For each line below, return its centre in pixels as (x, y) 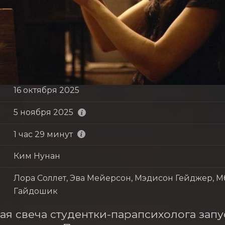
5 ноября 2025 (43, 113)
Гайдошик (35, 191)
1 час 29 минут (43, 134)
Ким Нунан (37, 156)
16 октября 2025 (46, 90)
